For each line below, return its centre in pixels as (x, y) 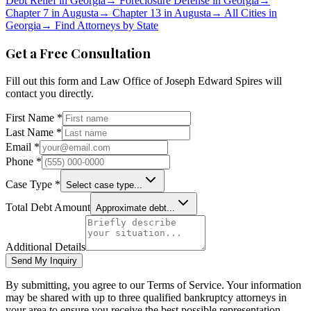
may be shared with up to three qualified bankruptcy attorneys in (146, 298)
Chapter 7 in (34, 12)
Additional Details (45, 247)
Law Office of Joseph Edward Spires (181, 81)
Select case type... (104, 185)
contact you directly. (50, 94)
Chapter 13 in (142, 12)
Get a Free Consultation (78, 53)
